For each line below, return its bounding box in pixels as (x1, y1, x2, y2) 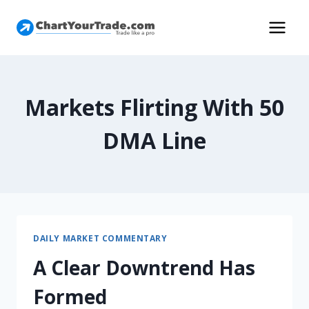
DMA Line (103, 126, 206, 155)
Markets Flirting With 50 (25, 92, 284, 122)
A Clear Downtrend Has (33, 254, 255, 281)
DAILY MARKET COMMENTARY (33, 232, 168, 243)
